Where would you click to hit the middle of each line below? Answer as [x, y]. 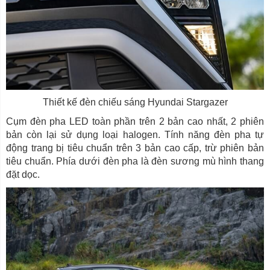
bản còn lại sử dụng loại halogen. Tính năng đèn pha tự [135, 134]
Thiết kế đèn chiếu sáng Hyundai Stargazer [135, 102]
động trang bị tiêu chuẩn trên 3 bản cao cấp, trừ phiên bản [135, 148]
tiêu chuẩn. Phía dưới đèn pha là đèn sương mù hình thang [135, 161]
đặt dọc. [23, 174]
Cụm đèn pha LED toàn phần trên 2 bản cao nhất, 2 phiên [135, 121]
